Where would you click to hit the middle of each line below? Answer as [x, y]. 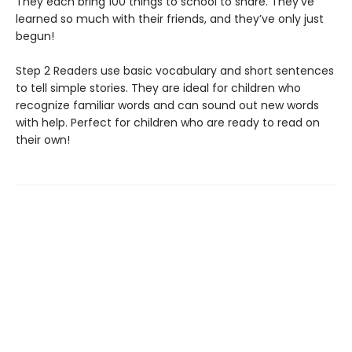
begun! [35, 37]
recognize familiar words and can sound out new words [167, 106]
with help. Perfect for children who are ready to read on [168, 123]
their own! [43, 140]
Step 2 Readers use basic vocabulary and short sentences [175, 71]
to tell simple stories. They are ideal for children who [158, 88]
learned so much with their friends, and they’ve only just [170, 19]
